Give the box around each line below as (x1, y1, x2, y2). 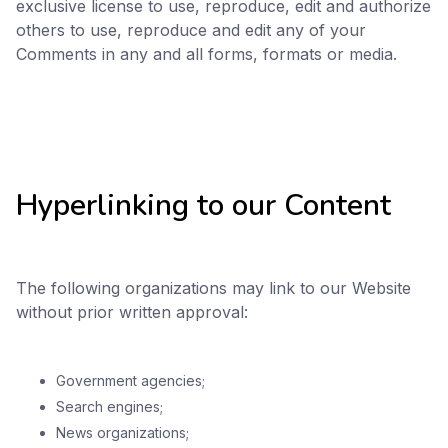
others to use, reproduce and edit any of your (16, 20, 366, 40)
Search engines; (56, 398, 163, 415)
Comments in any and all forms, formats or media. (16, 44, 397, 64)
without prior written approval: (16, 302, 248, 322)
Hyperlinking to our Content (16, 185, 391, 225)
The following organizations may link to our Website (16, 278, 411, 298)
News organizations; (56, 424, 189, 441)
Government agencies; (56, 372, 205, 389)
